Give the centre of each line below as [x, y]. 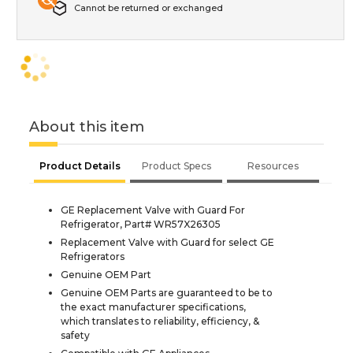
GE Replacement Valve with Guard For [153, 210]
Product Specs [176, 165]
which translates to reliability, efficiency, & [160, 321]
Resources [273, 165]
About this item [87, 126]
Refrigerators [93, 256]
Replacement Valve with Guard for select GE [167, 242]
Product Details [80, 165]
